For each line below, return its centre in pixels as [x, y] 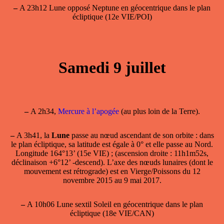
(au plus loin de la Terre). [160, 111]
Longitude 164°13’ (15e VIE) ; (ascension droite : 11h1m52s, [112, 153]
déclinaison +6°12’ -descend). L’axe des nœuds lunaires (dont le [112, 162]
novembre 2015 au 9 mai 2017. [112, 180]
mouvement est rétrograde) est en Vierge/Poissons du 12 [112, 171]
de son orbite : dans [182, 135]
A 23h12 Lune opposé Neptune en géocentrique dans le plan [114, 8]
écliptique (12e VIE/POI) [112, 17]
